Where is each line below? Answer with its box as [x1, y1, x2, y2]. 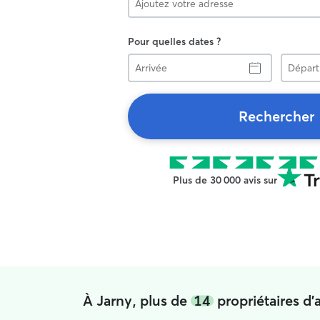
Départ [280, 53, 311, 66]
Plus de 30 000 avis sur [173, 174, 277, 186]
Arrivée [127, 53, 159, 66]
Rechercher [239, 107, 314, 125]
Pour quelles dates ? [128, 35, 221, 48]
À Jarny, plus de [82, 291, 191, 309]
